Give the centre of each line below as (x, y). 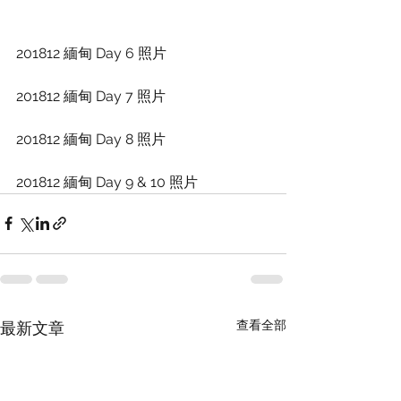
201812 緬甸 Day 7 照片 (91, 96)
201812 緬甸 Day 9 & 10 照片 (107, 182)
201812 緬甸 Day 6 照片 (91, 53)
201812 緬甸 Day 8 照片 (91, 139)
